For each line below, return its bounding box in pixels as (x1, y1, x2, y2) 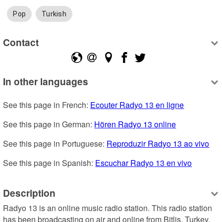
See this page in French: (3, 99, 91, 111)
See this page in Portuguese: (3, 138, 107, 150)
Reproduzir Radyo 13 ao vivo (107, 138, 210, 150)
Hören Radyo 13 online (94, 118, 176, 130)
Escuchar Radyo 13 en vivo (95, 157, 192, 169)
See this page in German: (3, 118, 95, 130)
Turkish (42, 10, 66, 18)
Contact (3, 35, 39, 49)
